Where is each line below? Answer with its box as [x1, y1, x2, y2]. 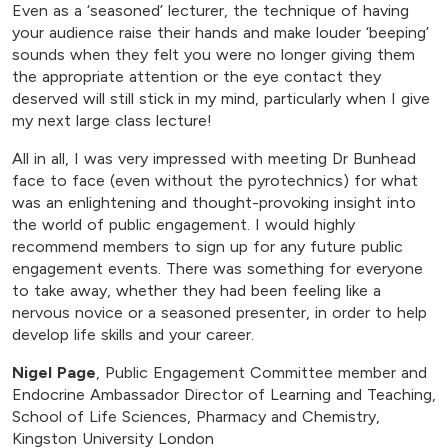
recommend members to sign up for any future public [12, 237, 403, 257]
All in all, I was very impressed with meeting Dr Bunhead [12, 149, 416, 169]
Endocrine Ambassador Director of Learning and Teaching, [12, 385, 436, 405]
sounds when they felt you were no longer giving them [12, 45, 415, 65]
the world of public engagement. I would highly [12, 215, 355, 235]
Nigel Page [12, 363, 96, 383]
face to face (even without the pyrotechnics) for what [12, 171, 418, 191]
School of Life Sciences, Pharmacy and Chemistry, [12, 407, 380, 427]
